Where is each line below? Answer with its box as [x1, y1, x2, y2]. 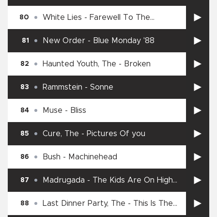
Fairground [43, 23, 83, 31]
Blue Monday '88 [93, 37, 155, 45]
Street [43, 186, 67, 194]
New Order [43, 37, 85, 45]
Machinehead [68, 153, 117, 161]
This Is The [133, 200, 173, 208]
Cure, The [43, 130, 79, 138]
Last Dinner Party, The [43, 200, 125, 208]
